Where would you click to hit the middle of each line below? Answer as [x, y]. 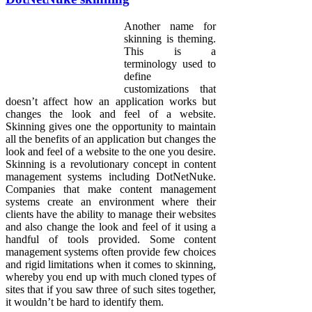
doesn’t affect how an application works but [111, 101]
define [138, 76]
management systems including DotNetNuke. [111, 176]
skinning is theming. [170, 38]
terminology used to [170, 63]
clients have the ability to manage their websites [111, 214]
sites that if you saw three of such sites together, [111, 289]
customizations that [170, 88]
